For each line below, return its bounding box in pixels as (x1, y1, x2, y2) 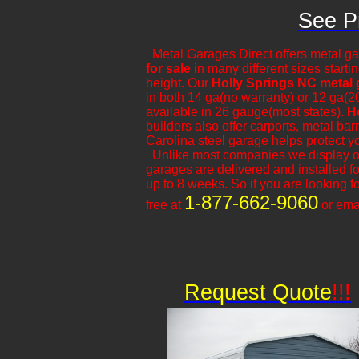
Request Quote (184, 280, 332, 305)
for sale (146, 62, 191, 75)
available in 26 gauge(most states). (146, 105, 347, 119)
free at (146, 198, 184, 212)
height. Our (146, 76, 212, 90)
